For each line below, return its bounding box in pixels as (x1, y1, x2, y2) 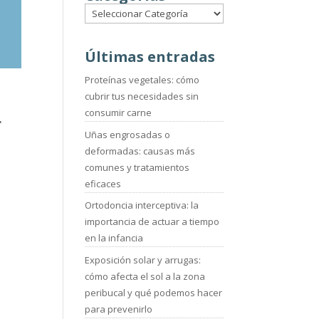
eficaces (85, 177, 122, 190)
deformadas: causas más (85, 144, 196, 157)
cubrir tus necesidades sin (85, 90, 199, 103)
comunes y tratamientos (85, 160, 190, 174)
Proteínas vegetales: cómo (85, 73, 200, 87)
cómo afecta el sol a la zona (85, 269, 206, 283)
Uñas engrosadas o (85, 127, 171, 141)
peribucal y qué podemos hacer (85, 286, 223, 299)
